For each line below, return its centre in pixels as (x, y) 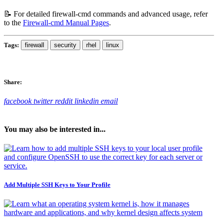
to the (13, 23)
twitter (43, 101)
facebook (18, 101)
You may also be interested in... (55, 129)
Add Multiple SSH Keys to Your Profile (57, 185)
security (65, 45)
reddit (64, 101)
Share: (13, 82)
